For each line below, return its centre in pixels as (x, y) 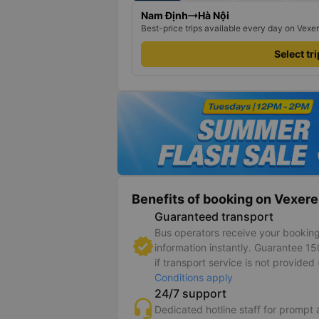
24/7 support (190, 293)
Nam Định (164, 15)
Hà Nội (214, 15)
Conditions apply (194, 277)
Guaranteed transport (214, 216)
